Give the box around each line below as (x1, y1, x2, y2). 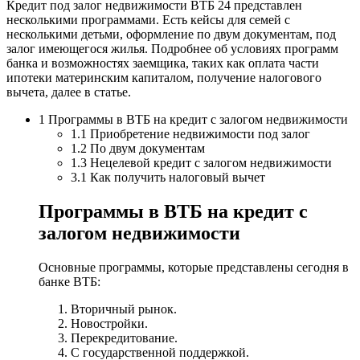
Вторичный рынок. (71, 301, 177, 316)
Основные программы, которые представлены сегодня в (39, 260, 349, 274)
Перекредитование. (71, 330, 178, 345)
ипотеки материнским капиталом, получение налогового (6, 71, 321, 85)
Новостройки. (71, 316, 148, 330)
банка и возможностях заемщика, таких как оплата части (6, 56, 319, 71)
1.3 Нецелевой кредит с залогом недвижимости (71, 156, 332, 170)
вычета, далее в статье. (6, 85, 131, 100)
